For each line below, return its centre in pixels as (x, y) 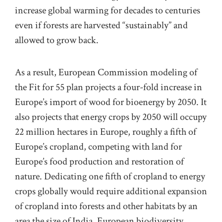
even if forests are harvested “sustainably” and (101, 26)
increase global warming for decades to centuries (108, 11)
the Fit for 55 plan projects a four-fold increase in (109, 87)
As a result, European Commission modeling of (106, 72)
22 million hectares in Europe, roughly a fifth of (106, 132)
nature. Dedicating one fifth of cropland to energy (110, 176)
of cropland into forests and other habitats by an (106, 206)
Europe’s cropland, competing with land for (98, 146)
